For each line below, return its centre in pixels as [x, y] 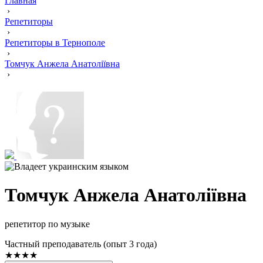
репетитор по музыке [47, 224]
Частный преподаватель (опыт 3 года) [81, 244]
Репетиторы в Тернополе [55, 43]
